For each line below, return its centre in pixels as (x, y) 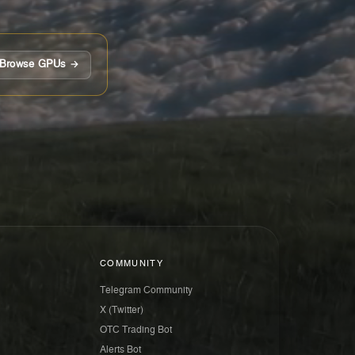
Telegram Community (147, 290)
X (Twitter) (122, 310)
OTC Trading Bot (136, 330)
